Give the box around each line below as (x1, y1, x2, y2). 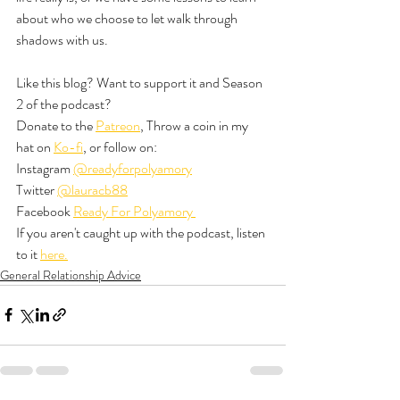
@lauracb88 (57, 179, 128, 200)
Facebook (16, 200, 73, 221)
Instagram (16, 157, 73, 179)
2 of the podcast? (16, 93, 114, 114)
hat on (16, 136, 54, 157)
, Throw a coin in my (140, 114, 251, 136)
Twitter (16, 179, 57, 200)
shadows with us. (16, 29, 111, 50)
